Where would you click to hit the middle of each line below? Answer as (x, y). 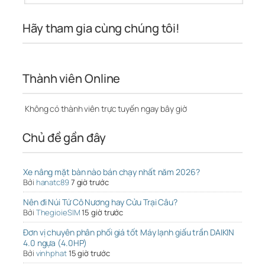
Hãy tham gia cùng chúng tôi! (101, 28)
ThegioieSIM (58, 213)
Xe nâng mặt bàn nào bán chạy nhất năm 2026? (112, 172)
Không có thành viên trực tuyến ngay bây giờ (105, 109)
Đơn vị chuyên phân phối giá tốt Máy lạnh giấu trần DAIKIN (129, 232)
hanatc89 (52, 182)
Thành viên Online (72, 79)
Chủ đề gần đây (64, 138)
